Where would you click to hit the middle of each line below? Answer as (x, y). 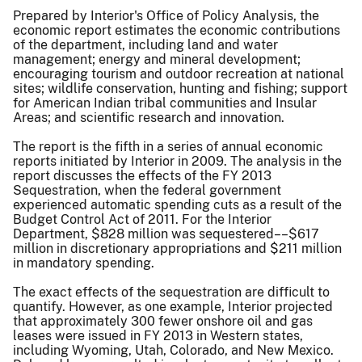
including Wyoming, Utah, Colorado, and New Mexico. (173, 350)
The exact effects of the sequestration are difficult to (171, 292)
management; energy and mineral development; (157, 59)
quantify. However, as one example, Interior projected (173, 306)
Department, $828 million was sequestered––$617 (166, 234)
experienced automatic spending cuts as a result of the (177, 204)
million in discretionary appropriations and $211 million (177, 248)
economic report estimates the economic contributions (177, 30)
